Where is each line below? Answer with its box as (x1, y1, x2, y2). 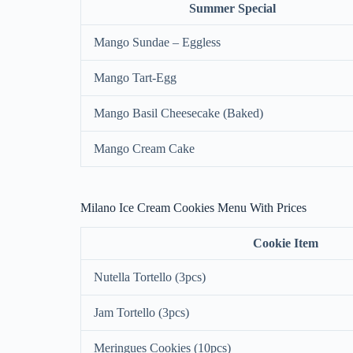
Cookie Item (252, 236, 318, 251)
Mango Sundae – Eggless (94, 35, 221, 50)
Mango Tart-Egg (94, 71, 176, 85)
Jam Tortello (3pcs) (94, 306, 189, 320)
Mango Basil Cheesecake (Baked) (94, 106, 263, 121)
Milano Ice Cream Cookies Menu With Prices (80, 201, 307, 215)
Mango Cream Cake (94, 142, 195, 156)
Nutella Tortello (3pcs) (94, 270, 206, 284)
